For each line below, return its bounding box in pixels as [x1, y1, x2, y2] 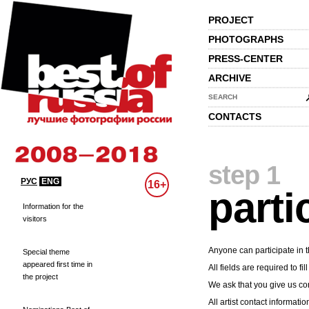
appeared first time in [23, 260, 92, 268]
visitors [23, 215, 47, 223]
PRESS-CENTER [208, 53, 283, 64]
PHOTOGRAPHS [208, 34, 283, 45]
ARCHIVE [208, 72, 251, 83]
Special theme [23, 248, 70, 256]
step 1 [208, 161, 280, 190]
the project [23, 272, 58, 281]
